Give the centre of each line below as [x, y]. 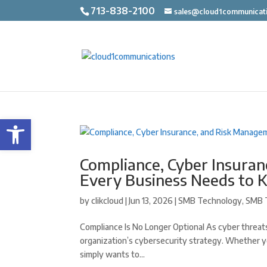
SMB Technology [210, 201]
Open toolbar [36, 125]
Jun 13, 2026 [151, 201]
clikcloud [108, 201]
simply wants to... [113, 254]
